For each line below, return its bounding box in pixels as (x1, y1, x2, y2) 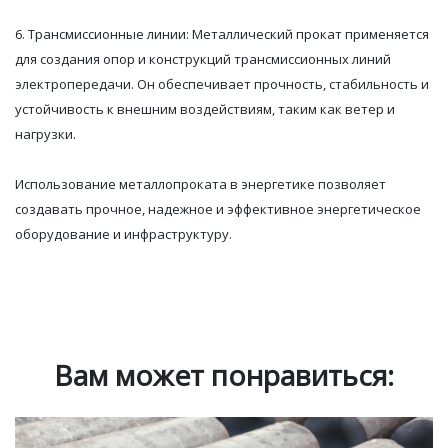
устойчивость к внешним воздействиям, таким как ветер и (15, 100, 395, 119)
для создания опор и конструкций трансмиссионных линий (15, 50, 391, 69)
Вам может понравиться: (54, 356, 394, 395)
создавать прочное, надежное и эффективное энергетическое (15, 200, 421, 219)
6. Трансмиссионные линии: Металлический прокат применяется (15, 25, 429, 44)
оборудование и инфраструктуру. (15, 225, 232, 244)
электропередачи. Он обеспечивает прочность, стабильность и (15, 75, 429, 94)
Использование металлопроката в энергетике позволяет (15, 175, 386, 194)
